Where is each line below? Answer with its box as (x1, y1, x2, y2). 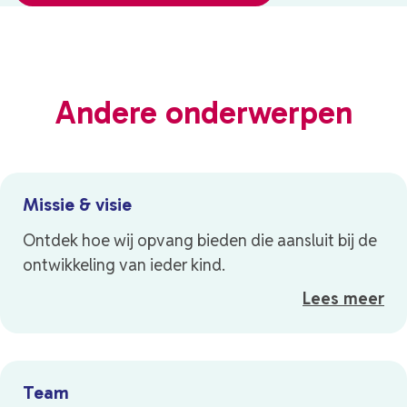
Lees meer (303, 288, 384, 310)
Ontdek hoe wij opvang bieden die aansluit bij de (23, 230, 377, 252)
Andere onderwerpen (55, 94, 352, 133)
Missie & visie (23, 194, 132, 216)
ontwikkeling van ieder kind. (23, 254, 225, 276)
